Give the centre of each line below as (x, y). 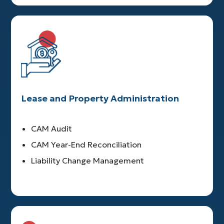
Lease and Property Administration (100, 98)
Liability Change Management (88, 161)
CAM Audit (52, 129)
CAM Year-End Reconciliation (86, 145)
